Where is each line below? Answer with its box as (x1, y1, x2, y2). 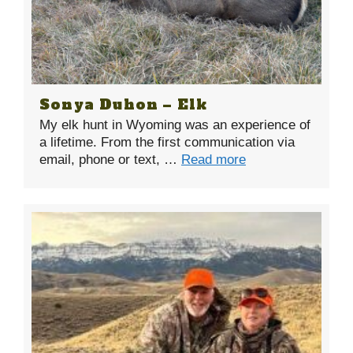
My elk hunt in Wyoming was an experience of (39, 117, 310, 133)
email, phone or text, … (39, 152, 181, 168)
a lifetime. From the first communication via (39, 135, 295, 150)
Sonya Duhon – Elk (39, 95, 208, 115)
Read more (181, 152, 246, 168)
